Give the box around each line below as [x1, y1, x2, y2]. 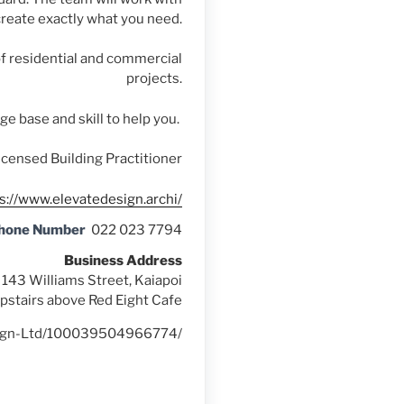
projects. [126, 70, 182, 87]
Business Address [64, 252, 182, 269]
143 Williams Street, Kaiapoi [2, 271, 182, 289]
